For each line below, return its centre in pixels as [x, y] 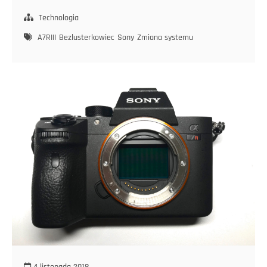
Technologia [59, 18]
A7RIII [47, 37]
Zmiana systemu [165, 37]
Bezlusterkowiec [87, 37]
